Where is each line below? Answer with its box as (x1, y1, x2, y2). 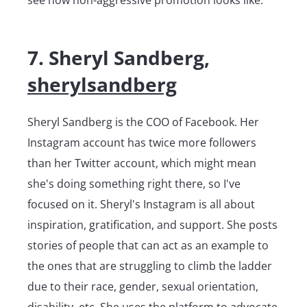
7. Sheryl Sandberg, (27, 44, 210, 71)
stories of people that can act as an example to (27, 237, 269, 253)
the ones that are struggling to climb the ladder (27, 258, 272, 273)
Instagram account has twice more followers (27, 134, 256, 150)
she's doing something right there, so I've (27, 175, 241, 191)
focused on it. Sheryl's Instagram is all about (27, 196, 255, 212)
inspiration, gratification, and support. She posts (27, 217, 278, 232)
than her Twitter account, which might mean (27, 155, 256, 171)
